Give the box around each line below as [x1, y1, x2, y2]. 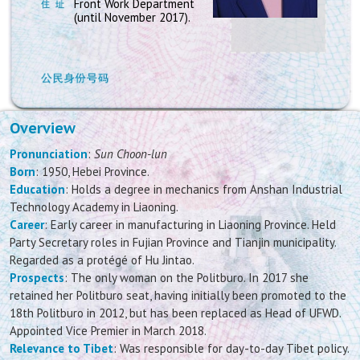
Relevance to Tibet [10, 341, 113, 357]
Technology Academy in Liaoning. [10, 199, 178, 215]
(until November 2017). [74, 9, 191, 25]
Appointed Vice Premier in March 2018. [10, 323, 207, 339]
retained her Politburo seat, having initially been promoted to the [10, 288, 346, 304]
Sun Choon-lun [91, 146, 167, 162]
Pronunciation [10, 146, 88, 162]
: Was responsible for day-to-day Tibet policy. [113, 341, 350, 357]
